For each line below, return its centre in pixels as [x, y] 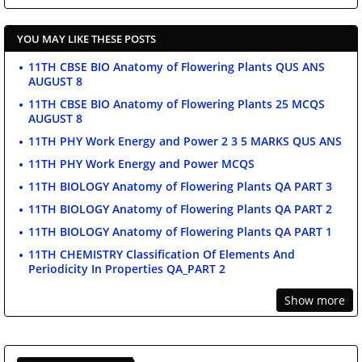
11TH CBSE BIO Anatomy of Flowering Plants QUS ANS [177, 67]
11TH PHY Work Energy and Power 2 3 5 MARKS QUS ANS [185, 141]
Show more [315, 301]
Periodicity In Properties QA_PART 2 [127, 269]
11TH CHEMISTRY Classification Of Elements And [162, 255]
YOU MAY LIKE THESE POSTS [86, 39]
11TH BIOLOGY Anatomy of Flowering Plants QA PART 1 [180, 232]
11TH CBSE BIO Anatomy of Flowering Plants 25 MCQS [177, 104]
